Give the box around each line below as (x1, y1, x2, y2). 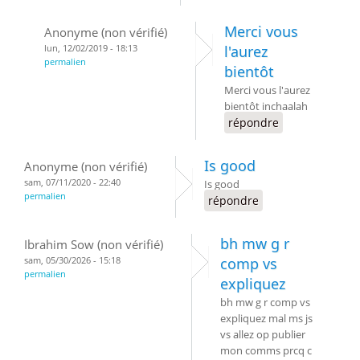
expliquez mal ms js (220, 311, 313, 326)
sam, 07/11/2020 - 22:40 (24, 176, 121, 189)
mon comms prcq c (220, 343, 312, 358)
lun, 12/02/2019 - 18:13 (44, 42, 137, 55)
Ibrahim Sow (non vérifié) (24, 236, 163, 253)
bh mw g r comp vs (220, 295, 310, 310)
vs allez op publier (220, 327, 305, 342)
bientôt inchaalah (224, 99, 308, 114)
